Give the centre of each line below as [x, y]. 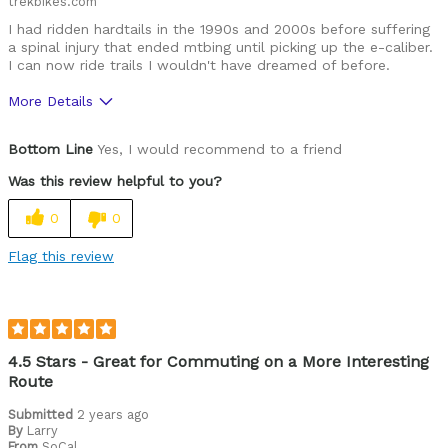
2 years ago [113, 414]
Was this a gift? [60, 134]
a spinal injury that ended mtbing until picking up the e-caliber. [220, 46]
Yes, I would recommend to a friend [217, 148]
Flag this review [61, 255]
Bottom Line [50, 148]
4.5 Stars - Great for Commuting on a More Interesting [218, 361]
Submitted [42, 414]
